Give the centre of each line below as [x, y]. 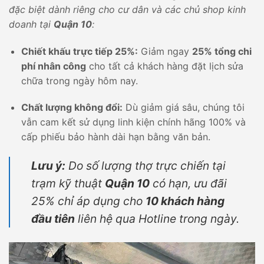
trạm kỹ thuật [68, 184]
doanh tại [31, 24]
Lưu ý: [48, 166]
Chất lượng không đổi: [72, 108]
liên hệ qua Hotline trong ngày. [157, 219]
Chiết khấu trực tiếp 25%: [79, 51]
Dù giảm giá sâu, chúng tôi [183, 108]
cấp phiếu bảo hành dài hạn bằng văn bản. [115, 137]
